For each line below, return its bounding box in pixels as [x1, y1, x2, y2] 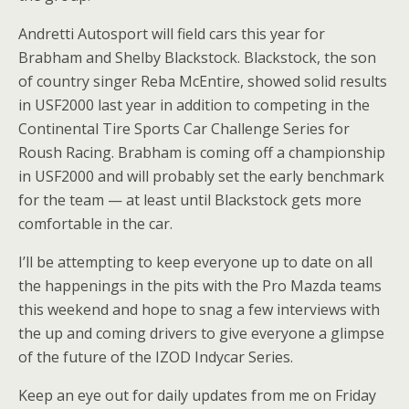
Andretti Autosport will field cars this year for [18, 24, 325, 44]
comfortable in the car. [18, 214, 173, 234]
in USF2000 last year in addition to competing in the [18, 95, 370, 115]
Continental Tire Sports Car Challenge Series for [18, 119, 350, 139]
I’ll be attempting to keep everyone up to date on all [18, 252, 372, 272]
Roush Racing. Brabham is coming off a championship [18, 142, 385, 163]
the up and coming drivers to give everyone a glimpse [18, 323, 384, 343]
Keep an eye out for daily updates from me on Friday [18, 385, 376, 405]
